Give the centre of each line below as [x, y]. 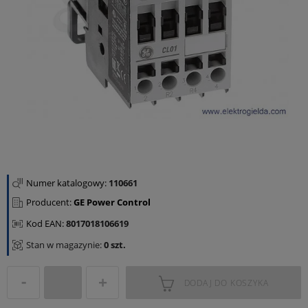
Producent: [50, 202]
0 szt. [114, 245]
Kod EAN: [46, 223]
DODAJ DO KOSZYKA [226, 283]
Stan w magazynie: [64, 245]
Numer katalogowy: [67, 183]
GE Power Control [112, 202]
